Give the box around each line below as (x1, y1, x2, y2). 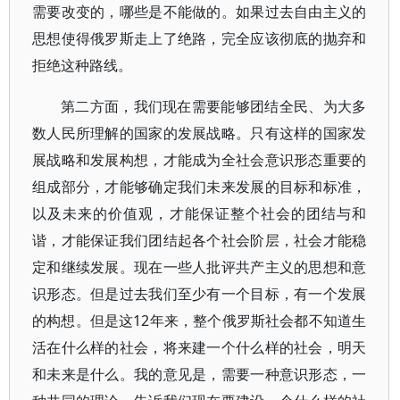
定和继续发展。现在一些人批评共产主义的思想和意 (32, 257, 367, 277)
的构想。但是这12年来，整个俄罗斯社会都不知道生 (32, 311, 367, 330)
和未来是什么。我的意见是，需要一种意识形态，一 (32, 364, 367, 384)
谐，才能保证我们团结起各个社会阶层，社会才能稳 (32, 230, 367, 250)
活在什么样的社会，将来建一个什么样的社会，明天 (32, 337, 367, 357)
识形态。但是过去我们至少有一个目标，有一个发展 (32, 284, 367, 304)
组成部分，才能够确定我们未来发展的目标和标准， (32, 177, 367, 196)
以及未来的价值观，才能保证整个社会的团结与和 (32, 204, 367, 223)
